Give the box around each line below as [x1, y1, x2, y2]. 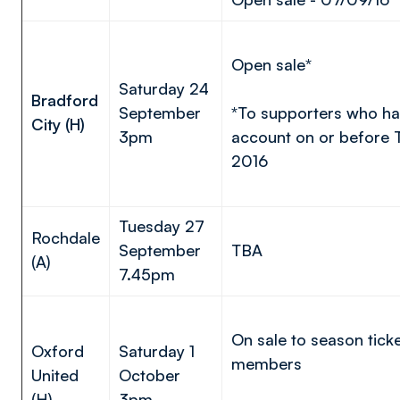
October [119, 365, 180, 385]
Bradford [31, 90, 98, 110]
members [231, 354, 311, 373]
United [31, 365, 79, 385]
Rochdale [31, 228, 100, 247]
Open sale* [231, 54, 312, 74]
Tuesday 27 [119, 216, 204, 236]
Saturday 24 [119, 79, 209, 98]
